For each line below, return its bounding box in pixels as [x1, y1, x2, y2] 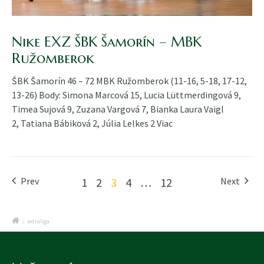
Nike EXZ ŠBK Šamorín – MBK [12, 32, 202, 51]
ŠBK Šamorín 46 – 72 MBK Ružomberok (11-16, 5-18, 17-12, [12, 74, 247, 87]
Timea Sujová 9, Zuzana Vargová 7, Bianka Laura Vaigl [12, 103, 224, 115]
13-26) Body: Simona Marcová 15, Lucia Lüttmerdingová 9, [12, 88, 241, 101]
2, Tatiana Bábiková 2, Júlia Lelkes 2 [12, 117, 157, 129]
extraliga [28, 217, 49, 225]
